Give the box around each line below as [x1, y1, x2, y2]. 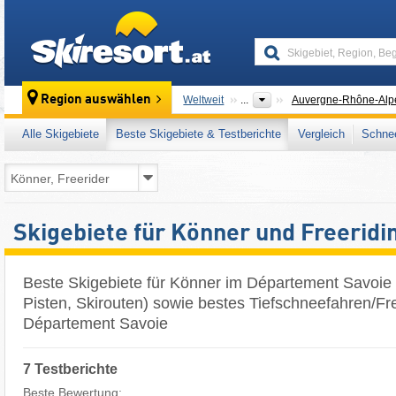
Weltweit [183, 94, 225, 106]
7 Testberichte [23, 361, 118, 377]
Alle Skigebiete [22, 127, 99, 141]
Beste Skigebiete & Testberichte [116, 127, 281, 141]
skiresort [211, 12, 259, 27]
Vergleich [298, 127, 345, 141]
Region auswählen [41, 93, 152, 108]
